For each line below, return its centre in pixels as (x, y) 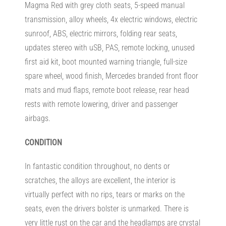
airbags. (37, 119)
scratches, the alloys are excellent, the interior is (100, 180)
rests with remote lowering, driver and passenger (101, 104)
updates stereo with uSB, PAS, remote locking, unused (109, 48)
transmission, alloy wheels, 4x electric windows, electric (111, 20)
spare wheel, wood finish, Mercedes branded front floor (111, 76)
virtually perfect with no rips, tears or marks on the (104, 194)
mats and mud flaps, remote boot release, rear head (107, 90)
